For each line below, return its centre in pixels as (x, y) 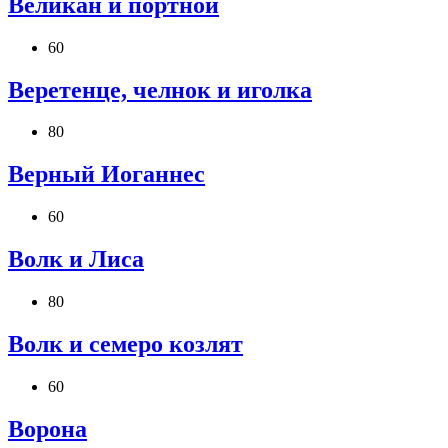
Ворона (47, 428)
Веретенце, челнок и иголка (160, 89)
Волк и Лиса (76, 259)
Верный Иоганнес (106, 174)
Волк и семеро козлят (125, 343)
